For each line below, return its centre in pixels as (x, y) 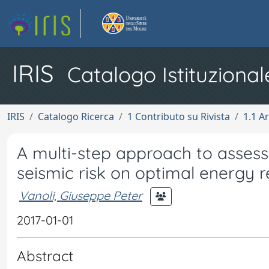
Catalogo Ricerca (76, 116)
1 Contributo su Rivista (179, 116)
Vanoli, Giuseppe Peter (81, 195)
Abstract (45, 256)
